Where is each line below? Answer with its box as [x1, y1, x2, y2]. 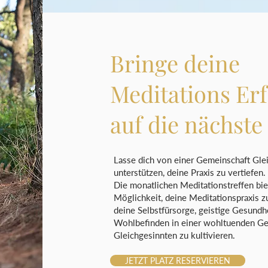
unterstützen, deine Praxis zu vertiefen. [114, 167, 266, 178]
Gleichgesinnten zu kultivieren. [114, 230, 235, 240]
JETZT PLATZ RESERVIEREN [125, 255, 230, 266]
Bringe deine [110, 48, 240, 78]
